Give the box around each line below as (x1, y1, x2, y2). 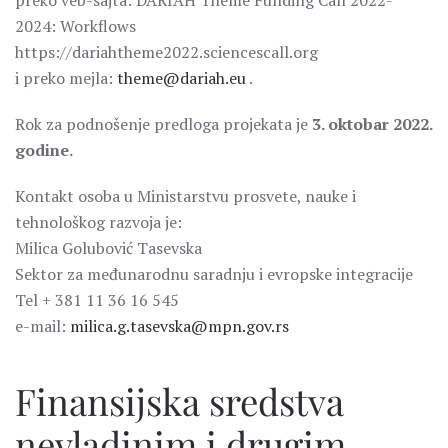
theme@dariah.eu (117, 67, 246, 89)
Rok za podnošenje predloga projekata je (15, 113, 312, 135)
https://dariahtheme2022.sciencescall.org (15, 41, 318, 63)
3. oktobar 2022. (312, 113, 432, 135)
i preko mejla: (15, 67, 117, 89)
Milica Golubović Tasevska (15, 237, 202, 259)
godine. (15, 139, 73, 161)
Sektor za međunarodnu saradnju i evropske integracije (15, 263, 413, 285)
